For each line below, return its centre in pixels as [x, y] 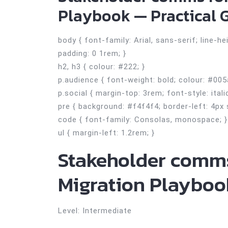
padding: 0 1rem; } [92, 53]
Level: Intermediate [95, 211]
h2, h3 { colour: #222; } [102, 67]
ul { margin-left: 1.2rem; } [106, 133]
